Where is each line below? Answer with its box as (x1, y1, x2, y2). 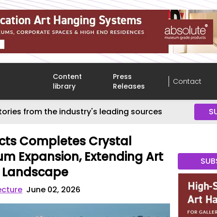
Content (53, 72, 82, 81)
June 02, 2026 (26, 184, 81, 195)
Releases (113, 81, 145, 91)
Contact (172, 77, 201, 86)
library (53, 81, 76, 91)
